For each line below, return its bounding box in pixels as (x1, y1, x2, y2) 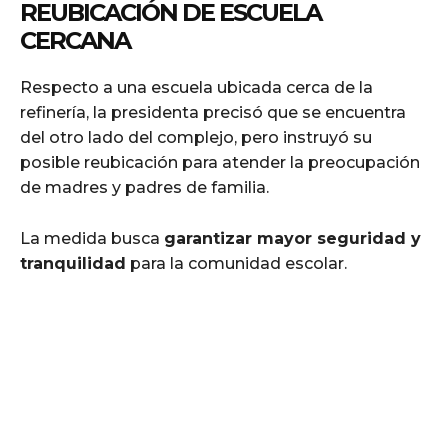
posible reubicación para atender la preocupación (20, 153, 420, 173)
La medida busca (20, 229, 164, 249)
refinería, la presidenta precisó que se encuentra (20, 103, 406, 123)
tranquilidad (20, 254, 126, 274)
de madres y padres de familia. (20, 178, 269, 198)
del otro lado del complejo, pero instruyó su (20, 128, 372, 148)
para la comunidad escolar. (126, 254, 347, 274)
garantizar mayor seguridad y (164, 229, 421, 249)
